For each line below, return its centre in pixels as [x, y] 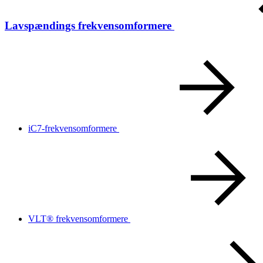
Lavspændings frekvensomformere [88, 25]
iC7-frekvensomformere [73, 128]
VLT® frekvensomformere [78, 218]
